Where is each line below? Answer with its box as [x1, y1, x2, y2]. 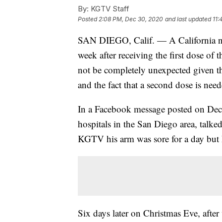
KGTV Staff [89, 3, 129, 13]
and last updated [165, 15, 211, 23]
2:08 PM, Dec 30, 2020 [99, 15, 163, 23]
